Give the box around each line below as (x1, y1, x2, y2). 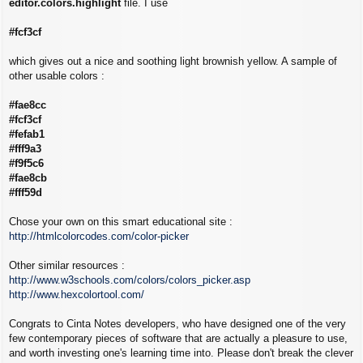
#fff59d (9, 186, 42, 199)
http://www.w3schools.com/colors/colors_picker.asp (9, 274, 250, 287)
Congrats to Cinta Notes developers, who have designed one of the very (9, 318, 346, 331)
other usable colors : (9, 70, 105, 83)
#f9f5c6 (9, 157, 44, 170)
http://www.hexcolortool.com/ (9, 288, 144, 301)
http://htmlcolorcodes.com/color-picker (9, 230, 189, 243)
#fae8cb (9, 172, 47, 185)
